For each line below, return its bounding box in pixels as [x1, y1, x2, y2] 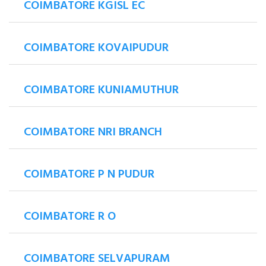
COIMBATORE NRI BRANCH [24, 123, 162, 142]
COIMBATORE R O [24, 207, 116, 227]
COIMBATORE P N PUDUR [24, 165, 154, 185]
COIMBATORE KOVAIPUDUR [24, 39, 169, 58]
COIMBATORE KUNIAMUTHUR [24, 81, 179, 100]
